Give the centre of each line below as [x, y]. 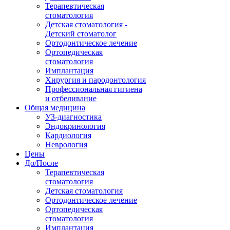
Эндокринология [75, 126]
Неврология [66, 145]
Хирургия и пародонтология [95, 80]
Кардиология [68, 135]
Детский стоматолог [81, 34]
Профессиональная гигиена [94, 89]
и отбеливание [71, 98]
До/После [41, 163]
